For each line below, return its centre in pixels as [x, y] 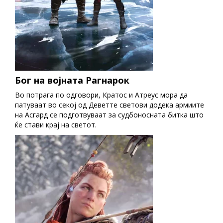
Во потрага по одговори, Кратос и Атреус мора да [101, 95]
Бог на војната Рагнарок [72, 80]
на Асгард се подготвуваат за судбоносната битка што [109, 115]
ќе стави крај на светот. [56, 125]
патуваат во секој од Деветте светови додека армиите [110, 105]
